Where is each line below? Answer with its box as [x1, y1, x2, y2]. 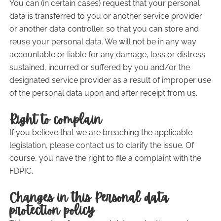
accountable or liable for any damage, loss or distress [9, 50, 205, 59]
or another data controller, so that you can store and [9, 24, 199, 34]
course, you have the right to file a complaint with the [9, 153, 201, 163]
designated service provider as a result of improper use [9, 75, 211, 85]
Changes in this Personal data [9, 190, 169, 205]
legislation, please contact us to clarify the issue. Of [9, 141, 194, 150]
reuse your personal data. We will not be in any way [9, 37, 196, 46]
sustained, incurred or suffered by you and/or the [9, 63, 190, 72]
